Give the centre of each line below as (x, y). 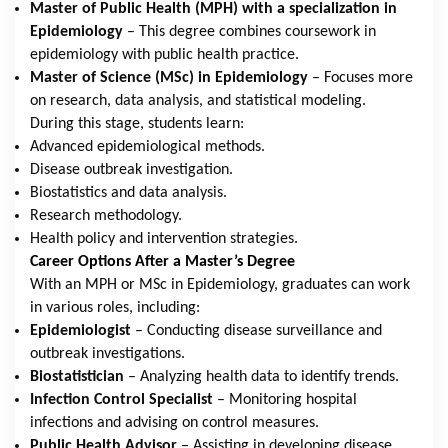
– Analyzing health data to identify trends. (263, 376)
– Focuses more (362, 77)
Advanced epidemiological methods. (147, 146)
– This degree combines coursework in (251, 31)
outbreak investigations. (107, 353)
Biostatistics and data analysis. (128, 192)
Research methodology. (106, 215)
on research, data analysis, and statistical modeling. (198, 100)
